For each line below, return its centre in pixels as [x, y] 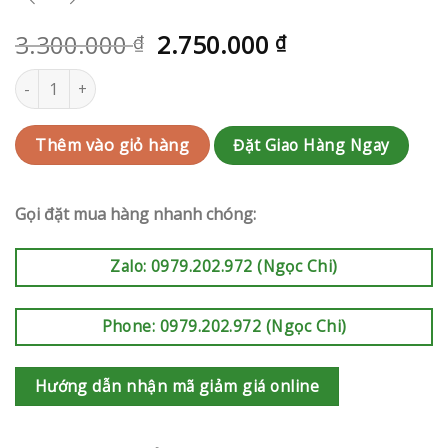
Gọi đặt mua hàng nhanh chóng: [135, 214]
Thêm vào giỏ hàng [112, 145]
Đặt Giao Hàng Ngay [311, 145]
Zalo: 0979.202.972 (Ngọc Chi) [224, 266]
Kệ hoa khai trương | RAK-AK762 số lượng [154, 80]
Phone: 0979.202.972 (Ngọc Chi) [224, 325]
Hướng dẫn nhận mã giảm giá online [176, 386]
